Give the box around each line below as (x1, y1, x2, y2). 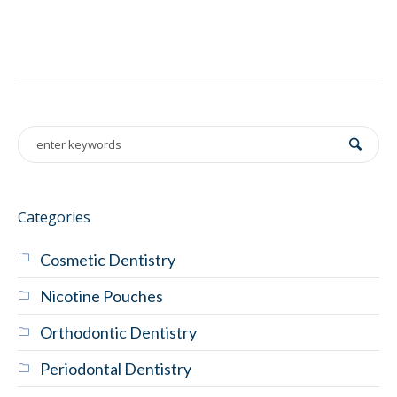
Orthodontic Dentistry (40, 322, 197, 342)
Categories (18, 206, 90, 227)
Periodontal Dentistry (40, 358, 191, 378)
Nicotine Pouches (40, 285, 163, 306)
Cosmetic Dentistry (40, 249, 175, 269)
